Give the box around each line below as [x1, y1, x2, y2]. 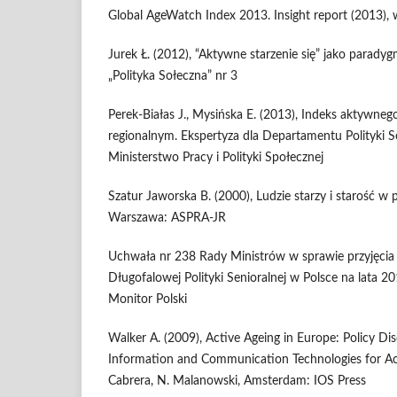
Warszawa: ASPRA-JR [108, 211, 226, 224]
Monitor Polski [108, 293, 187, 306]
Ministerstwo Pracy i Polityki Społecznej [108, 151, 323, 164]
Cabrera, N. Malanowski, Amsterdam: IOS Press [108, 375, 366, 388]
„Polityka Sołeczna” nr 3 [108, 69, 237, 82]
